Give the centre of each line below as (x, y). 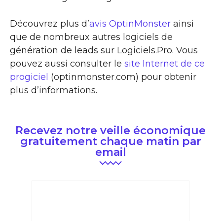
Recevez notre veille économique (110, 130)
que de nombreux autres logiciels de (91, 37)
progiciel (29, 77)
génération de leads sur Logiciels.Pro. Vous (104, 50)
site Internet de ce (165, 63)
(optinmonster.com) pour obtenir (122, 77)
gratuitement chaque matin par (110, 141)
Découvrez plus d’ (50, 23)
